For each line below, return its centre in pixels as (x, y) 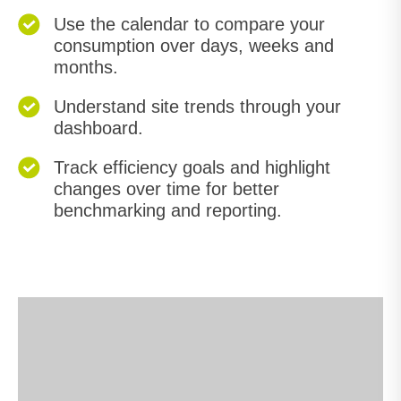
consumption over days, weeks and (194, 46)
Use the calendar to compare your (189, 24)
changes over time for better (166, 189)
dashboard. (98, 128)
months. (86, 67)
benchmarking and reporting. (168, 210)
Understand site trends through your (197, 107)
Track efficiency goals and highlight (192, 167)
